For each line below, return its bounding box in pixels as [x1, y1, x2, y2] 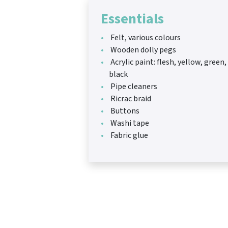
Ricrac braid [109, 93, 151, 105]
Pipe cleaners [109, 81, 157, 93]
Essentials [101, 9, 164, 30]
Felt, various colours [109, 32, 181, 44]
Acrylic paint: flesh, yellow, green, [109, 56, 226, 68]
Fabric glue [109, 130, 148, 141]
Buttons [109, 105, 139, 117]
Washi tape [109, 118, 149, 129]
